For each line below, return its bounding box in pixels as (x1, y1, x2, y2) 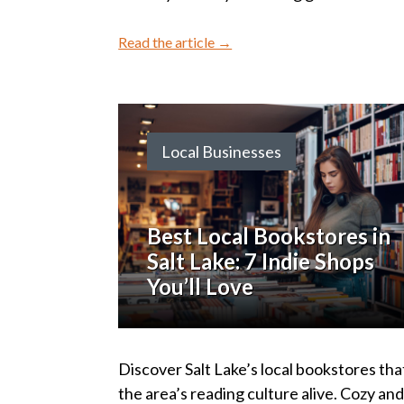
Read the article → (118, 33, 233, 51)
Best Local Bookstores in (147, 223, 391, 250)
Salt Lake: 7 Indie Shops (147, 248, 375, 275)
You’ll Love (147, 273, 254, 300)
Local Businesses (161, 142, 282, 162)
